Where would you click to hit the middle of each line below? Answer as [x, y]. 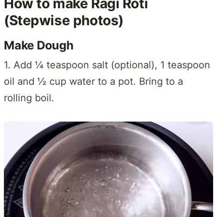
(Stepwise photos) [64, 20]
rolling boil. [29, 98]
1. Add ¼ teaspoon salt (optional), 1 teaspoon [107, 65]
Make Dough [39, 45]
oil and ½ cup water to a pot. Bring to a [93, 81]
